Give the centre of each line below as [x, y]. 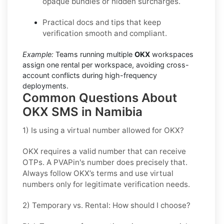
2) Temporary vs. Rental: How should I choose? [106, 205]
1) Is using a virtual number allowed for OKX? [103, 130]
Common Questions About [100, 97]
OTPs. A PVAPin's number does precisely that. [105, 162]
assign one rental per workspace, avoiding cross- [106, 64]
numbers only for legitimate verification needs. [106, 184]
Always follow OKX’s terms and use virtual [98, 173]
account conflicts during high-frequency [90, 75]
